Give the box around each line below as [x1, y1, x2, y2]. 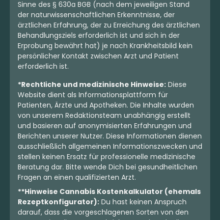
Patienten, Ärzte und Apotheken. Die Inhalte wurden [18, 100, 194, 110]
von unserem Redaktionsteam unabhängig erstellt [18, 110, 191, 120]
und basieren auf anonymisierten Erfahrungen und [18, 120, 192, 131]
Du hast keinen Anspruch [99, 196, 187, 207]
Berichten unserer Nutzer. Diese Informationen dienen [18, 131, 202, 141]
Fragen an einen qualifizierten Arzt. [18, 172, 136, 182]
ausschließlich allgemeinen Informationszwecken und [18, 141, 202, 151]
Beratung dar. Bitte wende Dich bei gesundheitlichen [18, 162, 197, 172]
